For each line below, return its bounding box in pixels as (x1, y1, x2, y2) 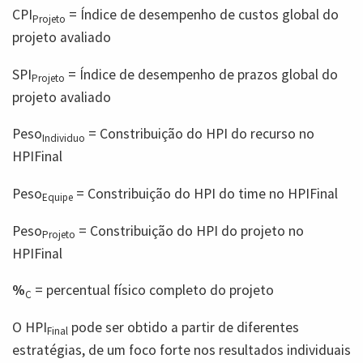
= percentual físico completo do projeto (32, 281, 274, 300)
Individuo (42, 130, 85, 145)
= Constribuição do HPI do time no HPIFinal (73, 185, 338, 203)
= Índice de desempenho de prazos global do (65, 65, 338, 83)
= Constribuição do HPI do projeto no (75, 221, 304, 240)
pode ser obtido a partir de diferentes (68, 318, 299, 336)
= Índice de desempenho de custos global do (66, 6, 339, 24)
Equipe (42, 190, 73, 205)
